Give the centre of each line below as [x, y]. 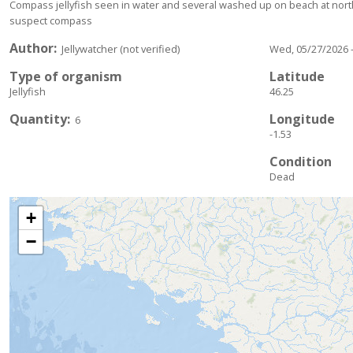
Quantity [38, 119]
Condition [301, 162]
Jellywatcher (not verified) [121, 49]
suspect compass [51, 21]
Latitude [297, 77]
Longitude [302, 119]
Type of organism [66, 77]
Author [32, 48]
